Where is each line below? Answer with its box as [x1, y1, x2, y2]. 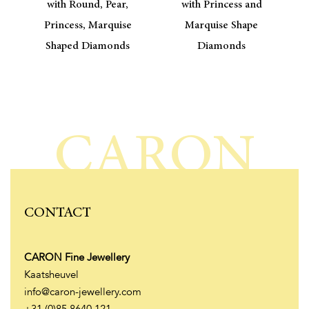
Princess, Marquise [43, 17, 132, 34]
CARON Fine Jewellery [24, 250, 130, 265]
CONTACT [24, 202, 91, 224]
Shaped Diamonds [46, 38, 130, 55]
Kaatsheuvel [24, 268, 79, 282]
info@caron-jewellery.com [24, 285, 141, 299]
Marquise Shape [185, 17, 258, 34]
